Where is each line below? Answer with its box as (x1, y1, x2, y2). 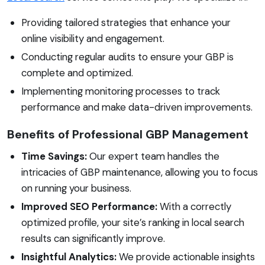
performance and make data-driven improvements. (21, 100, 253, 114)
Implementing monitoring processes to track (21, 84, 220, 98)
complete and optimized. (21, 66, 133, 79)
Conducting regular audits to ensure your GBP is (21, 50, 234, 63)
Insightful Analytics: (21, 250, 117, 263)
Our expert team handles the (87, 149, 219, 163)
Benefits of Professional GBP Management (7, 126, 248, 142)
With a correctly (157, 199, 231, 213)
